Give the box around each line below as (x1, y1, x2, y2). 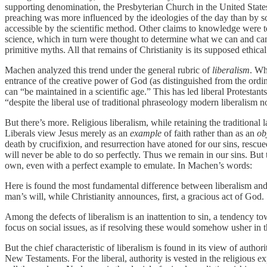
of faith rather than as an (162, 128, 257, 138)
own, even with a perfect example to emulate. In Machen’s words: (5, 160, 252, 170)
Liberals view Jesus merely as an (5, 128, 130, 138)
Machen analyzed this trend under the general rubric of (5, 64, 212, 75)
